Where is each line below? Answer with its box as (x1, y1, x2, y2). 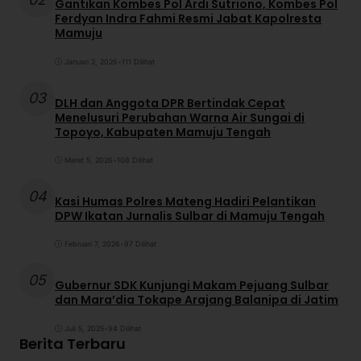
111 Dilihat (122, 56, 155, 66)
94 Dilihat (108, 323, 141, 333)
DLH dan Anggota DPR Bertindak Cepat (55, 94, 285, 111)
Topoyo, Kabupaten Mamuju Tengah (55, 123, 271, 140)
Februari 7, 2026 (64, 239, 120, 249)
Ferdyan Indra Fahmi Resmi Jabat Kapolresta (55, 10, 322, 27)
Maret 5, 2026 (64, 156, 113, 165)
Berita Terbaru (19, 333, 126, 354)
